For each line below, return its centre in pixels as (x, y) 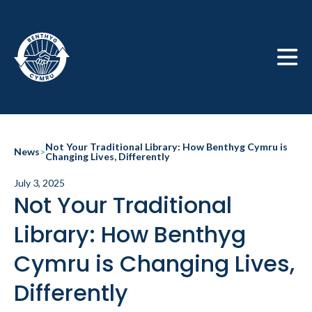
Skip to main (40, 39)
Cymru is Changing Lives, (154, 264)
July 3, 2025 (39, 183)
